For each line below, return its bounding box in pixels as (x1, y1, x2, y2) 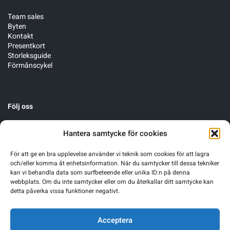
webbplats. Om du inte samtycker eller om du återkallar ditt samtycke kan (10, 177, 214, 186)
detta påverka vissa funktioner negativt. (10, 186, 120, 196)
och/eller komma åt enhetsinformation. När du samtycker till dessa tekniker (10, 159, 219, 168)
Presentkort (8, 41, 45, 52)
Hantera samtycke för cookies (63, 128, 167, 139)
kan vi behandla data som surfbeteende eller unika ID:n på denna (10, 168, 190, 177)
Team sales (8, 11, 44, 23)
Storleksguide (8, 50, 51, 62)
